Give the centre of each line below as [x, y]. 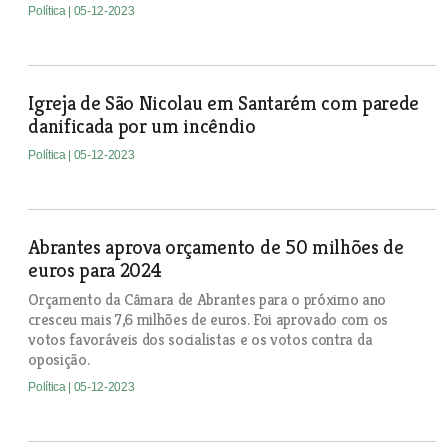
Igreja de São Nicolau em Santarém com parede [224, 103]
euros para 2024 [95, 270]
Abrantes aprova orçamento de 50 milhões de [216, 247]
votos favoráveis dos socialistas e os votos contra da [200, 339]
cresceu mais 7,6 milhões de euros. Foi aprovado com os [208, 319]
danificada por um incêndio [142, 126]
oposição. [59, 359]
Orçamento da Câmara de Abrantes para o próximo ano [207, 299]
